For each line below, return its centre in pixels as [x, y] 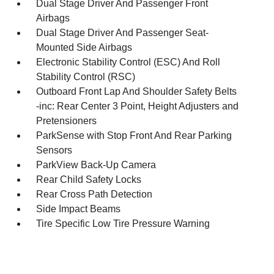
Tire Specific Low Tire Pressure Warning [123, 224]
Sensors [54, 150]
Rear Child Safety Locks [89, 180]
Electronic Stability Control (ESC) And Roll [128, 62]
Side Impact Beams [79, 209]
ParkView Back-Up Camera [96, 165]
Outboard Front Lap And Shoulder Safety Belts [137, 91]
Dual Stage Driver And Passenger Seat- [123, 33]
